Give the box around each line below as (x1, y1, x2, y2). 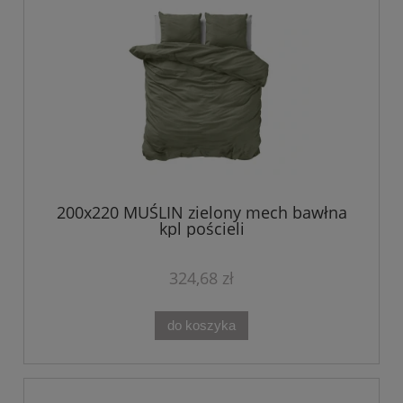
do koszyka (167, 318, 236, 334)
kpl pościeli (158, 217, 245, 239)
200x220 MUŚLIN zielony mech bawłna (56, 201, 347, 223)
